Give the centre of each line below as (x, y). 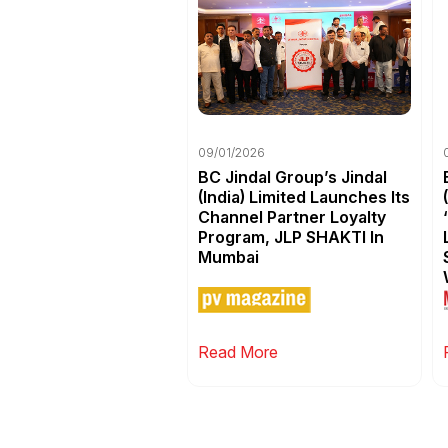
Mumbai (228, 256)
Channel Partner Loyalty (292, 216)
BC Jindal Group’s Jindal (292, 176)
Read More (238, 351)
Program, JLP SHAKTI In (291, 236)
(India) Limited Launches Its (304, 196)
